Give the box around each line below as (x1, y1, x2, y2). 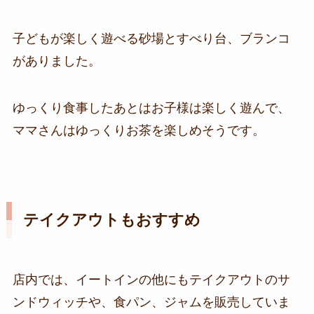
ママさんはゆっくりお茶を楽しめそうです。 (12, 123, 265, 138)
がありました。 (12, 53, 101, 68)
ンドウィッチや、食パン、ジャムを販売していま (12, 294, 290, 309)
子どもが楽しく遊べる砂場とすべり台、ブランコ (12, 31, 290, 46)
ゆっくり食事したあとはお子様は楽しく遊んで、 (12, 101, 290, 116)
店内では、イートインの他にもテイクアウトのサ (12, 272, 290, 287)
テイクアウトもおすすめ (22, 212, 200, 229)
